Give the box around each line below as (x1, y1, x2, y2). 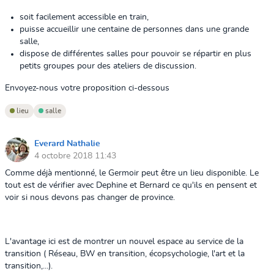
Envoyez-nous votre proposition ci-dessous (5, 84, 169, 92)
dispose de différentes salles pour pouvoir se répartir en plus (20, 50, 251, 58)
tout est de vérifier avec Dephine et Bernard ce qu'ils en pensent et (5, 181, 257, 190)
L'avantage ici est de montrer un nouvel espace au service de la (5, 237, 243, 246)
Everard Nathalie (34, 139, 100, 148)
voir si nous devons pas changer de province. (5, 193, 175, 202)
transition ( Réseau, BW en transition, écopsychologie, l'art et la (5, 250, 245, 258)
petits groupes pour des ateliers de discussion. (20, 62, 196, 70)
